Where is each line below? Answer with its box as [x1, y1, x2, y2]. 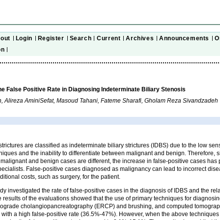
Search [69, 34, 92, 42]
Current [97, 34, 121, 42]
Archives [126, 34, 154, 42]
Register [37, 34, 64, 42]
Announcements [159, 34, 209, 42]
